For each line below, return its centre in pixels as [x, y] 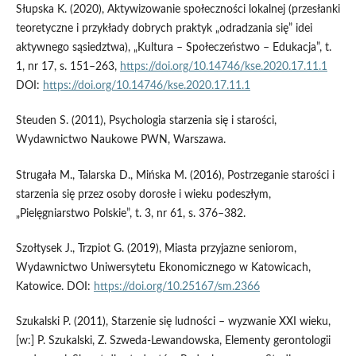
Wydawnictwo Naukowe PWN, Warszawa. [120, 140]
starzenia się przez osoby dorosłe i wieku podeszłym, [143, 194]
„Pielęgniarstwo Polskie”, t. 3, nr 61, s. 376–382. [130, 213]
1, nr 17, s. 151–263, [68, 67]
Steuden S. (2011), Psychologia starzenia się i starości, [146, 121]
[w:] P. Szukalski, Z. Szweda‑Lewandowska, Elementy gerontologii [173, 341]
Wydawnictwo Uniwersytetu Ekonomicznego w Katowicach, [163, 267]
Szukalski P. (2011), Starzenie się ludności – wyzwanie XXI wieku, [173, 321]
